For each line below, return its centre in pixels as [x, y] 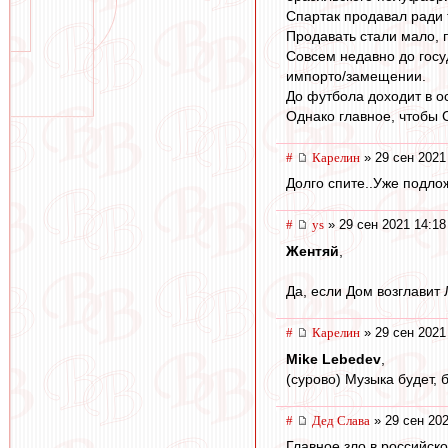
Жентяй [312, 250]
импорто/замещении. [356, 75]
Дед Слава [341, 420]
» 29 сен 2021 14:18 [385, 225]
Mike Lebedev [333, 358]
